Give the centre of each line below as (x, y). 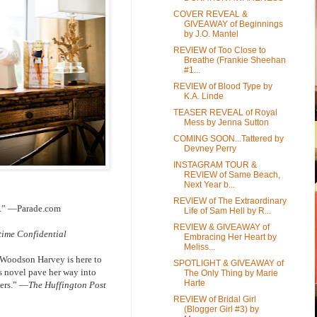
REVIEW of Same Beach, (232, 174)
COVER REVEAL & (210, 14)
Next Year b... (209, 184)
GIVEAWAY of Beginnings (233, 24)
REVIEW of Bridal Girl (214, 299)
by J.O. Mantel (211, 34)
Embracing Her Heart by (230, 237)
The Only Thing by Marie (231, 273)
